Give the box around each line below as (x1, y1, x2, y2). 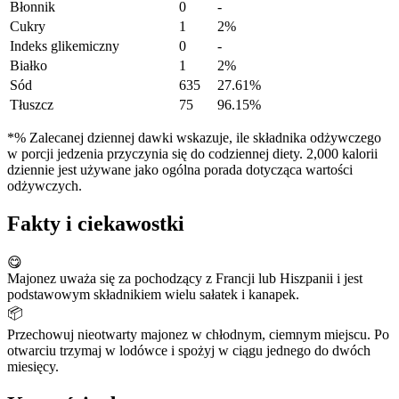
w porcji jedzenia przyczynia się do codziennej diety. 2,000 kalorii (7, 146, 378, 162)
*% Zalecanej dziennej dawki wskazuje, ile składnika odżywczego (7, 130, 381, 146)
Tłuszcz (10, 97, 53, 113)
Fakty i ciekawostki (7, 211, 184, 235)
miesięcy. (7, 358, 59, 374)
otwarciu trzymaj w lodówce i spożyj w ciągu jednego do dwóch (7, 342, 370, 358)
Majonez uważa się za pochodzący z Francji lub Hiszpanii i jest (7, 270, 362, 286)
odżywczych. (7, 178, 82, 194)
